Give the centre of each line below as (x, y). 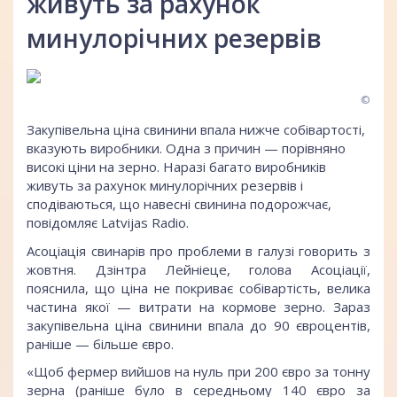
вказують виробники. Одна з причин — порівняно (186, 148)
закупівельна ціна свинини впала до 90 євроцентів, (198, 325)
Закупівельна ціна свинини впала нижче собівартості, (196, 130)
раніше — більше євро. (100, 343)
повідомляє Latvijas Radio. (108, 223)
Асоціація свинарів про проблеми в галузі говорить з (198, 250)
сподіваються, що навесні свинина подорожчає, (179, 204)
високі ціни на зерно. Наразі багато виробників (176, 167)
